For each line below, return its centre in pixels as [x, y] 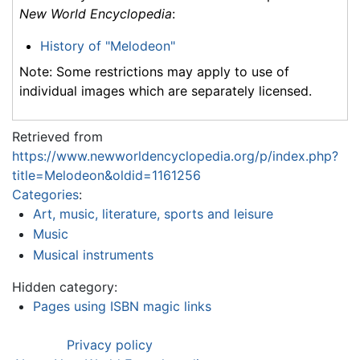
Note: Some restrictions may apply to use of [154, 71]
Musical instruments [93, 254]
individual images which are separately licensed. [166, 90]
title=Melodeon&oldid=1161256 [106, 175]
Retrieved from [57, 136]
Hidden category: [65, 286]
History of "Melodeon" [107, 45]
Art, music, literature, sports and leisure [153, 213]
